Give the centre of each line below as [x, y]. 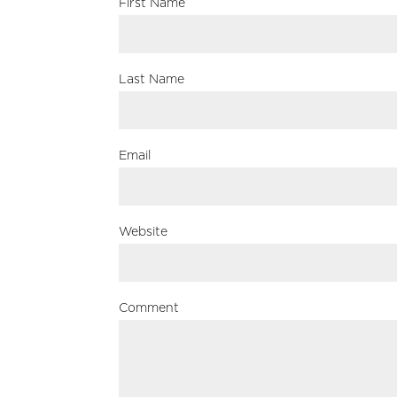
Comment [149, 307]
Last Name [152, 78]
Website [144, 231]
